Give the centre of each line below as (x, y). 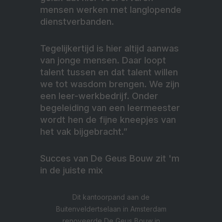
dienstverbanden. (77, 22)
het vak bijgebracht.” (84, 132)
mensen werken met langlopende (111, 10)
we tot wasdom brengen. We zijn (110, 84)
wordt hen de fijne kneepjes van (108, 120)
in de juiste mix (72, 170)
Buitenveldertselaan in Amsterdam (111, 209)
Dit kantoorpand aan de (111, 197)
